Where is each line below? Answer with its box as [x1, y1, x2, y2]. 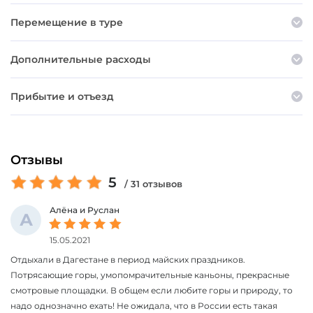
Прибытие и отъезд [10, 89, 114, 103]
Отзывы [10, 152, 63, 168]
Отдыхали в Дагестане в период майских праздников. [10, 254, 245, 265]
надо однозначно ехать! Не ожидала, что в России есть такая [10, 300, 277, 311]
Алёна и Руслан [50, 204, 119, 215]
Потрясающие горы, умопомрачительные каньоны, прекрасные [10, 269, 289, 280]
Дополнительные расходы [10, 52, 151, 66]
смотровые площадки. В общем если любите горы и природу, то [10, 284, 293, 296]
